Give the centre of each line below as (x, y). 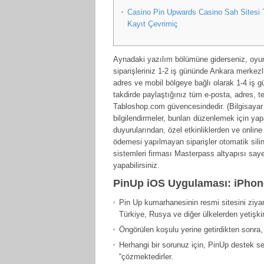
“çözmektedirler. (146, 257)
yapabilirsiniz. (136, 165)
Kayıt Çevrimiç (153, 24)
